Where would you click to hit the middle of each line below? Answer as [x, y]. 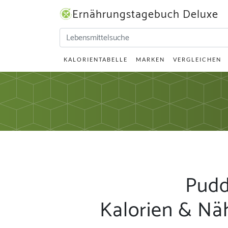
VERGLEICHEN [197, 59]
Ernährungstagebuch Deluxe [145, 15]
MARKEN [150, 59]
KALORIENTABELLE [96, 59]
